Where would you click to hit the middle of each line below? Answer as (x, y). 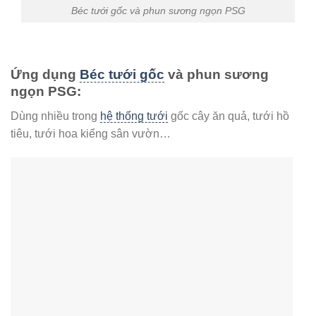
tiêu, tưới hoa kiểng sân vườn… (91, 134)
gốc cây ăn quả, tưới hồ (229, 116)
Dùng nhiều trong (55, 116)
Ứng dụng (45, 75)
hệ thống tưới (134, 116)
